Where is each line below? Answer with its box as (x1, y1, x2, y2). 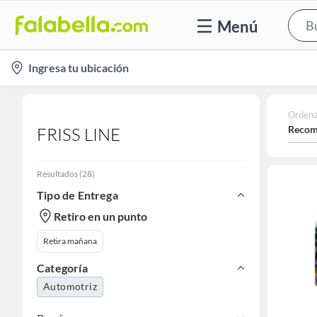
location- (8, 57, 52, 71)
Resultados (37, 168, 78, 179)
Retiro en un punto (54, 209, 147, 223)
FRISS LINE (37, 124, 120, 145)
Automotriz (43, 280, 97, 292)
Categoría (37, 261, 88, 275)
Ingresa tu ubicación (28, 61, 129, 74)
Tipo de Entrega (37, 188, 118, 202)
